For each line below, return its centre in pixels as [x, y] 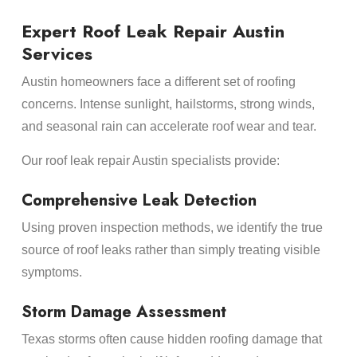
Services [57, 54]
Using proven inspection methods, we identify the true [172, 227]
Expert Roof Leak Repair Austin [153, 31]
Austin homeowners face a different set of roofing [158, 82]
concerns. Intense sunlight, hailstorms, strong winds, [168, 104]
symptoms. [51, 272]
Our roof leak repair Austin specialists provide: [150, 160]
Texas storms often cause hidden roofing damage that [171, 339]
